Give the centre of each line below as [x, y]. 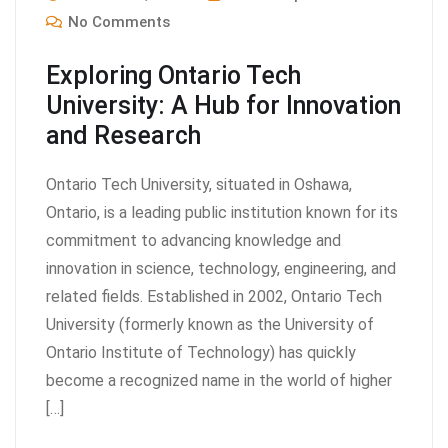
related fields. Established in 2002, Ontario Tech [214, 296]
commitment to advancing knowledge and [193, 240]
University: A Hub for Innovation [223, 105]
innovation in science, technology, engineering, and [221, 268]
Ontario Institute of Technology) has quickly [201, 352]
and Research [123, 135]
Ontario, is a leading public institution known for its [222, 212]
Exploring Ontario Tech [173, 75]
